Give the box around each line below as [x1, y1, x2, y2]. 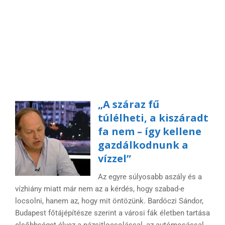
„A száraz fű [97, 97, 159, 111]
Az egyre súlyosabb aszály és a [97, 172, 202, 182]
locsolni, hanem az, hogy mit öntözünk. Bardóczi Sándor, [15, 196, 203, 206]
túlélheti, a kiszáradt [97, 111, 208, 125]
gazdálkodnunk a [97, 138, 188, 152]
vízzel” [97, 152, 131, 166]
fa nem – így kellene [97, 125, 201, 139]
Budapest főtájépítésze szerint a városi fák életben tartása [15, 208, 210, 218]
